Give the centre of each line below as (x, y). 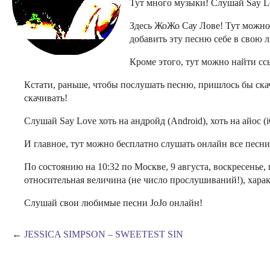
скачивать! (46, 98)
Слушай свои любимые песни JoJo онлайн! (113, 203)
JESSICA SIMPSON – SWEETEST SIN (104, 234)
